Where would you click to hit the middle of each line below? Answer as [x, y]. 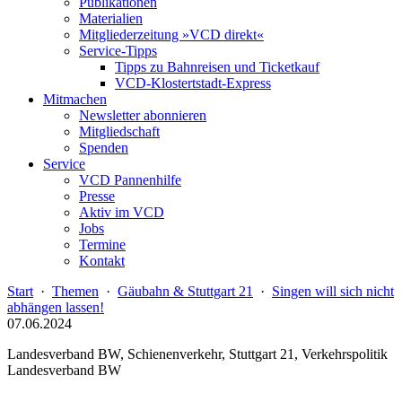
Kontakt [102, 261]
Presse [97, 196]
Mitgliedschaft [119, 131]
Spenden [104, 148]
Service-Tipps [118, 51]
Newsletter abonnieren [143, 115]
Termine [102, 245]
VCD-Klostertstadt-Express [193, 83]
